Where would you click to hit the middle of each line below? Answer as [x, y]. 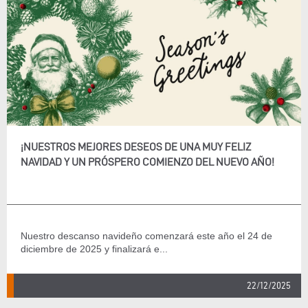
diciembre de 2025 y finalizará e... [94, 249]
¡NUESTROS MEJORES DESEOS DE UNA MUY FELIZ [136, 147]
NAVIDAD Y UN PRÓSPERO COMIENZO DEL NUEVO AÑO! [147, 162]
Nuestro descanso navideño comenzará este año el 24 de [146, 236]
